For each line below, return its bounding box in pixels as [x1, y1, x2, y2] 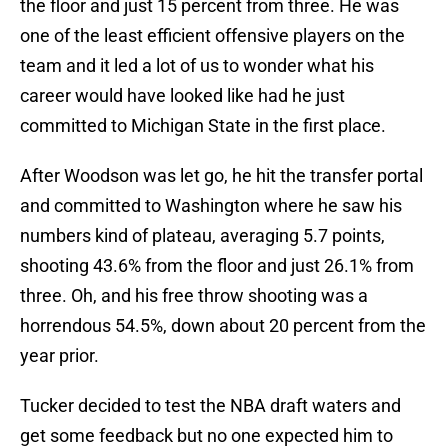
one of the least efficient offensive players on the [20, 25, 405, 47]
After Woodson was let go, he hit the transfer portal [20, 165, 423, 187]
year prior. [20, 345, 99, 367]
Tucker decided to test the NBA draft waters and [20, 395, 401, 417]
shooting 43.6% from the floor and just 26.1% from [20, 255, 414, 277]
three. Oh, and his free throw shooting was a [20, 285, 368, 307]
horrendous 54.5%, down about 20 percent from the [20, 315, 426, 337]
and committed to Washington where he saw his [20, 195, 402, 217]
